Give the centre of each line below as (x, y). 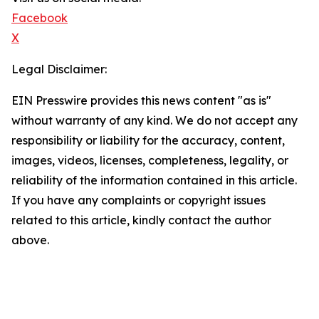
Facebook (40, 18)
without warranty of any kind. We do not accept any (155, 121)
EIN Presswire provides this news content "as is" (141, 101)
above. (30, 240)
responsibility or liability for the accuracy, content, (148, 141)
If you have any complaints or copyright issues (138, 200)
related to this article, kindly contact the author (141, 220)
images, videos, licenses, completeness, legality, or (150, 161)
